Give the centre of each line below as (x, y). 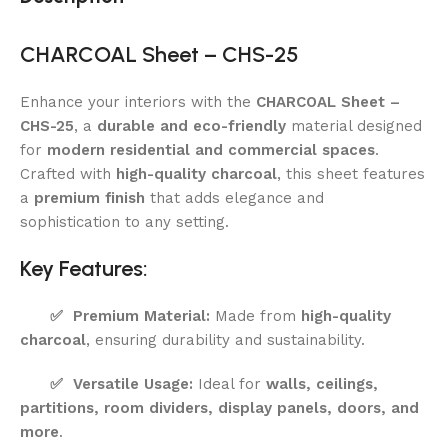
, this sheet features (351, 173)
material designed (354, 125)
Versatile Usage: (133, 383)
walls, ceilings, (322, 383)
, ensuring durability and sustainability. (225, 339)
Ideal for (229, 383)
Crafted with (68, 173)
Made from (255, 315)
